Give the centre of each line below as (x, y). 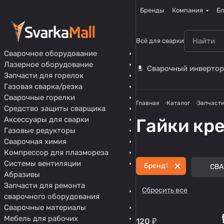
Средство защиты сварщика (55, 108)
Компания (187, 10)
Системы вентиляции (42, 163)
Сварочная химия (35, 141)
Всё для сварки (160, 41)
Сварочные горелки (39, 97)
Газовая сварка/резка (43, 86)
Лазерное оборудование (48, 64)
